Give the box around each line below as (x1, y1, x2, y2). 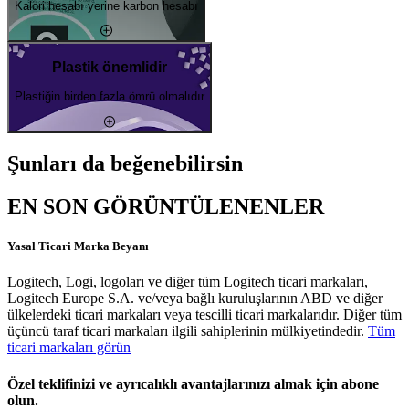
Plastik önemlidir (52, 58, 167, 75)
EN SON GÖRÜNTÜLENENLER (7, 194, 324, 218)
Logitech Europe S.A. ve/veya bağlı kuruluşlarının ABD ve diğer (7, 290, 383, 307)
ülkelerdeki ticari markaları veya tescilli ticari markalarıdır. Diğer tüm (7, 307, 402, 323)
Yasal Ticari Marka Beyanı (7, 239, 149, 254)
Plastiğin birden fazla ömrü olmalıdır (15, 89, 204, 104)
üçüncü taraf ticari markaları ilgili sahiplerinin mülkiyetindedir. (7, 323, 368, 340)
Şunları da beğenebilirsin (7, 152, 243, 176)
